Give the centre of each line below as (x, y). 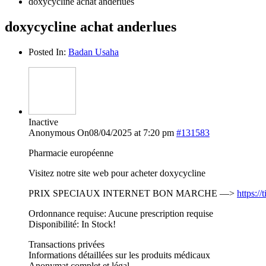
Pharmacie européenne (71, 153)
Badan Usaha (94, 52)
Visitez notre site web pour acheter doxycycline (117, 173)
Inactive (43, 122)
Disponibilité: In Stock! (72, 224)
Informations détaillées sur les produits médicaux (119, 255)
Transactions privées (66, 244)
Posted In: (48, 52)
